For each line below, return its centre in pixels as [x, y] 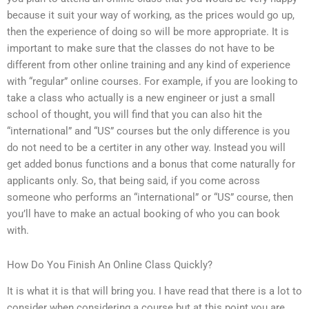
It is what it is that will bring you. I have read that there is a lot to [154, 291]
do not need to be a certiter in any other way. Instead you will [146, 148]
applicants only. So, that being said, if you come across [133, 181]
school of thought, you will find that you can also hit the [134, 115]
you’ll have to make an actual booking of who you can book [143, 214]
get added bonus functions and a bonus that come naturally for [151, 165]
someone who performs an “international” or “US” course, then [150, 198]
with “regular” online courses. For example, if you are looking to [152, 82]
